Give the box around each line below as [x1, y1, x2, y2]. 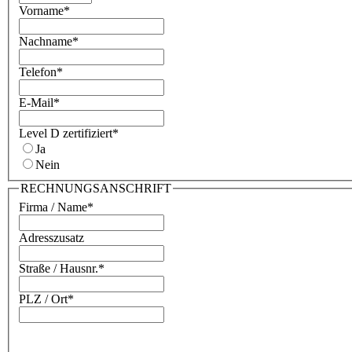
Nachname [19, 35, 72, 49]
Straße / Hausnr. [19, 261, 98, 275]
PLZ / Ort [19, 291, 68, 306]
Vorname [19, 4, 64, 18]
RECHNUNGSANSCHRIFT [20, 181, 171, 196]
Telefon [19, 65, 57, 79]
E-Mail [19, 96, 53, 110]
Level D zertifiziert [19, 126, 112, 141]
